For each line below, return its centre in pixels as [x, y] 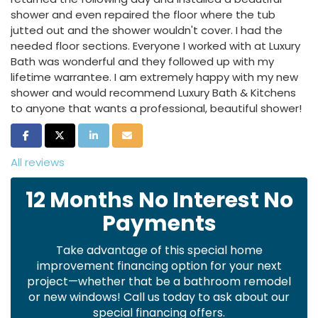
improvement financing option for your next [159, 266]
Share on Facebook [67, 135]
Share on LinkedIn [130, 135]
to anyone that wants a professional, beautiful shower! [156, 108]
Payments [159, 224]
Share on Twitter [94, 135]
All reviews [38, 162]
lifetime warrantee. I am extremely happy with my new [154, 77]
